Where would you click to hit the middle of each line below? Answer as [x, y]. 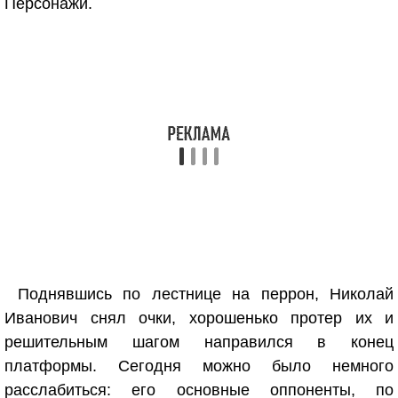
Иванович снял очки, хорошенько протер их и [199, 318]
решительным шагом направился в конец [199, 342]
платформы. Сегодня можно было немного [199, 366]
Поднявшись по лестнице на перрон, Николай [206, 294]
